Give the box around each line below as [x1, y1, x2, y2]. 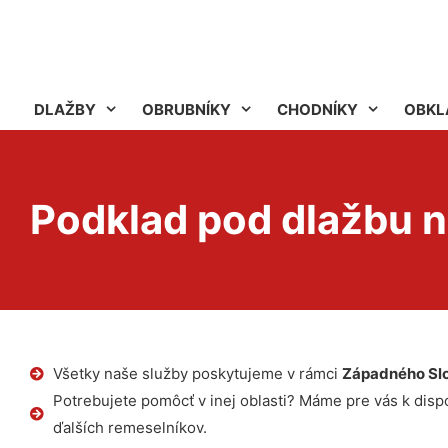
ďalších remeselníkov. [52, 418, 207, 437]
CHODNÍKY [277, 100, 358, 119]
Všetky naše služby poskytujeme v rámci [52, 364, 342, 383]
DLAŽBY [34, 100, 96, 119]
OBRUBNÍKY [142, 100, 231, 119]
